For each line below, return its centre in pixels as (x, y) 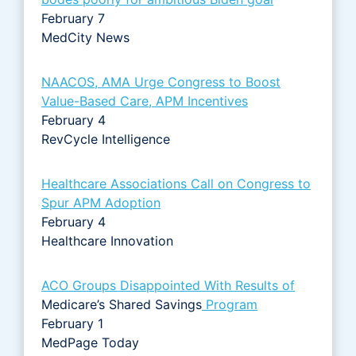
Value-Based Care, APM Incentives (145, 101)
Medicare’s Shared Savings (122, 304)
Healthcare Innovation (107, 240)
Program (230, 304)
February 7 (73, 18)
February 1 (72, 323)
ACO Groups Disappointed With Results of (168, 285)
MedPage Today (90, 342)
